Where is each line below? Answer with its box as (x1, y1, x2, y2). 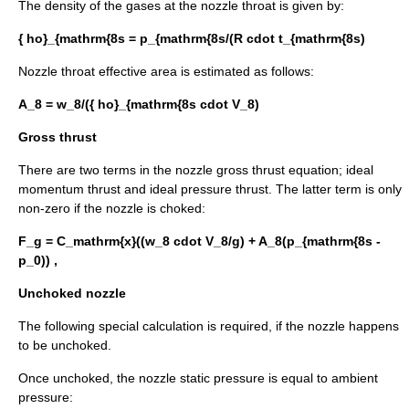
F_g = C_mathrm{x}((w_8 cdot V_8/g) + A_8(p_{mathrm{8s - (18, 234, 381, 249)
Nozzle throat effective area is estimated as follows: (18, 64, 314, 79)
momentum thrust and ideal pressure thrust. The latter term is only (18, 182, 402, 197)
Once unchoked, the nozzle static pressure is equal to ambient (18, 371, 378, 386)
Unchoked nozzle (18, 286, 126, 301)
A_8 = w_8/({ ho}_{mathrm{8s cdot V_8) (18, 97, 259, 112)
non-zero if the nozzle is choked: (18, 201, 205, 216)
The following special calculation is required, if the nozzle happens (18, 319, 399, 334)
